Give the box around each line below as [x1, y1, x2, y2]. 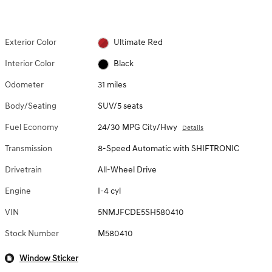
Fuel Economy [5, 122, 58, 133]
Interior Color [5, 58, 55, 69]
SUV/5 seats [98, 101, 143, 112]
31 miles [98, 80, 127, 90]
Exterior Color [5, 37, 56, 48]
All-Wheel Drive [98, 165, 157, 175]
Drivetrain [5, 165, 42, 175]
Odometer [5, 80, 44, 90]
